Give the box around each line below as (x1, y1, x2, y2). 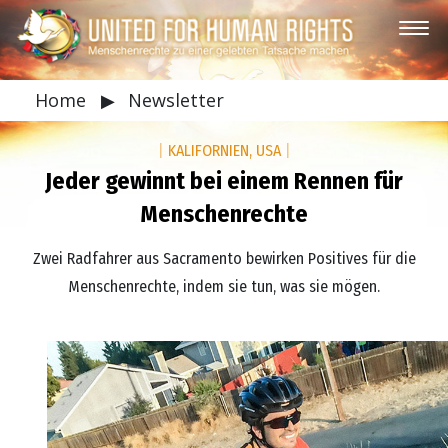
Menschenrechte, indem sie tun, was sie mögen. (68, 277, 380, 296)
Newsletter (128, 88, 224, 112)
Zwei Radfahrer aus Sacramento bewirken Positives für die (32, 249, 416, 268)
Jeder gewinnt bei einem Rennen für (45, 167, 403, 195)
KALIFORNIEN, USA (163, 141, 285, 160)
